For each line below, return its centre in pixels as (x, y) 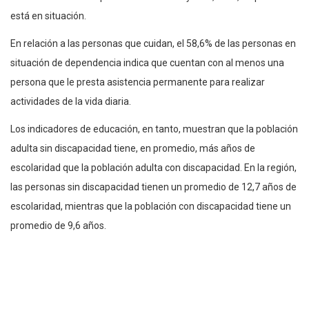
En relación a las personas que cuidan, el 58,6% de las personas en (153, 43)
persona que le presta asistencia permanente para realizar (138, 82)
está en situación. (48, 16)
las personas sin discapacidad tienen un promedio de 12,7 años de (153, 187)
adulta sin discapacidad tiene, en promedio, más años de (133, 148)
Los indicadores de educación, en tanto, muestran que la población (154, 129)
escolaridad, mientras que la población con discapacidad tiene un (151, 206)
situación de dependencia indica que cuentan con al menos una (147, 62)
